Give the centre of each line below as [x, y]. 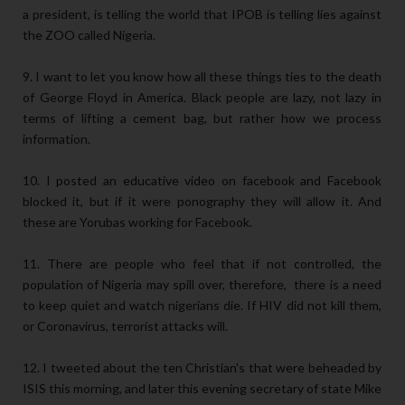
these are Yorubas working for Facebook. [139, 222]
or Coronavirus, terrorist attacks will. [125, 326]
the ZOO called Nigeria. [89, 35]
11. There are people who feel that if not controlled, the [202, 264]
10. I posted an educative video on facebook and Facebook [202, 181]
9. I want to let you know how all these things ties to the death [202, 77]
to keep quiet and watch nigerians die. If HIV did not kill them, [202, 306]
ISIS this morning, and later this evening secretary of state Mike [202, 389]
